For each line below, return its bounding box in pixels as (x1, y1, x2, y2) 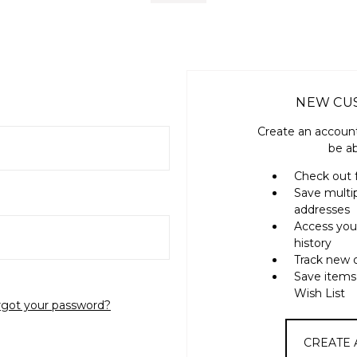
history (294, 235, 332, 250)
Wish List (294, 285, 346, 300)
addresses (294, 202, 351, 217)
